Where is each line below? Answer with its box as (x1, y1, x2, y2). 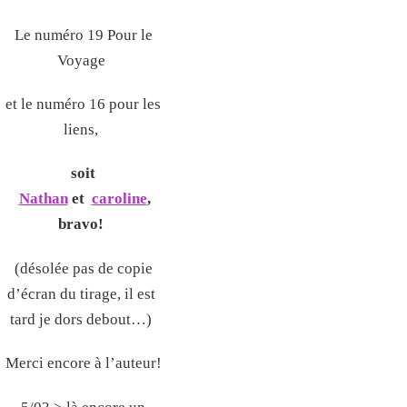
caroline (91, 190, 147, 208)
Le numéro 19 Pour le (14, 25, 153, 44)
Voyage (56, 51, 105, 69)
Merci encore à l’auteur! (5, 354, 162, 372)
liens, (64, 121, 98, 139)
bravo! (58, 215, 104, 233)
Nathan (18, 190, 68, 208)
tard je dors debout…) (10, 310, 152, 328)
